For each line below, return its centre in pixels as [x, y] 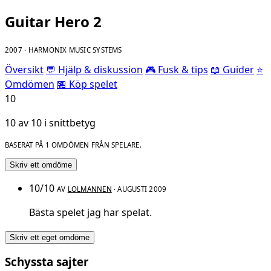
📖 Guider [232, 69]
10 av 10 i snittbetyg [50, 122]
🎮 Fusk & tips [177, 69]
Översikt [24, 69]
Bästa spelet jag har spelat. [90, 213]
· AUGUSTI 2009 [139, 189]
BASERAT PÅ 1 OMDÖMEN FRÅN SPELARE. [73, 145]
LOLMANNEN [90, 189]
